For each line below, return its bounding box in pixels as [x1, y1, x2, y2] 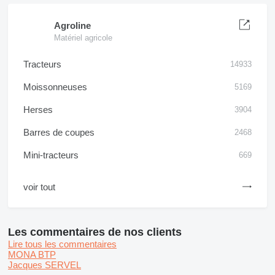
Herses [23, 104, 53, 115]
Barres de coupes [23, 127, 95, 137]
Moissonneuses [23, 82, 87, 92]
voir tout [23, 182, 55, 192]
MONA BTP [8, 249, 56, 260]
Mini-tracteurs [23, 150, 79, 160]
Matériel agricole [54, 33, 112, 42]
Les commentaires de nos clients [8, 226, 182, 238]
